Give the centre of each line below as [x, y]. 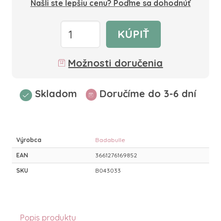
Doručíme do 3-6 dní [148, 93]
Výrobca [29, 140]
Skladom [56, 93]
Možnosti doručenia [116, 63]
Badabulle [110, 140]
